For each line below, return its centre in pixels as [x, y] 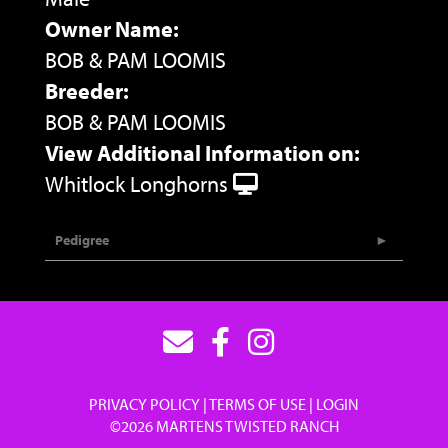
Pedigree [82, 239]
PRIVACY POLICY [144, 403]
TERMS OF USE [257, 403]
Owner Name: [112, 28]
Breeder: [87, 90]
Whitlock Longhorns [136, 183]
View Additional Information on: [202, 152]
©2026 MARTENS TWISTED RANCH [224, 425]
